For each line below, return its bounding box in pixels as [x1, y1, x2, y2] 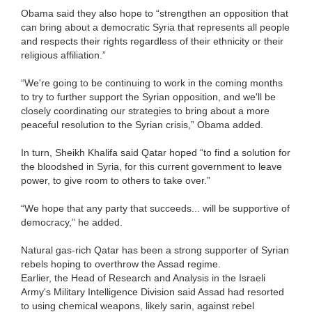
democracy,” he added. [21, 217, 123, 228]
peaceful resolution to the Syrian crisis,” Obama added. [21, 119, 263, 131]
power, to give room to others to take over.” [21, 175, 210, 187]
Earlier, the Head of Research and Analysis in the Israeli [21, 272, 265, 284]
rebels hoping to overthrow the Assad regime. [21, 258, 221, 270]
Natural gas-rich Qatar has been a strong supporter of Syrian [21, 244, 289, 256]
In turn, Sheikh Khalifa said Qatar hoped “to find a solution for [21, 147, 290, 159]
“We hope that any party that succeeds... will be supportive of [21, 203, 290, 214]
